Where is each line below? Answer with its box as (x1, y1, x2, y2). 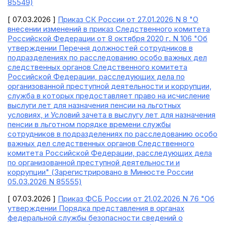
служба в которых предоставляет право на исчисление (8, 91, 210, 100)
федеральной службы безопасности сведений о (8, 213, 183, 222)
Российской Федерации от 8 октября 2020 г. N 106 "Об (8, 34, 207, 43)
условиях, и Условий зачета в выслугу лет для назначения (8, 110, 215, 120)
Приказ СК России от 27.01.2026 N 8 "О (58, 15, 198, 24)
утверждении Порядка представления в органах (8, 203, 184, 213)
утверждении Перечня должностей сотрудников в (8, 43, 193, 53)
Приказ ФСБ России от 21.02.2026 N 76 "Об (58, 194, 214, 203)
